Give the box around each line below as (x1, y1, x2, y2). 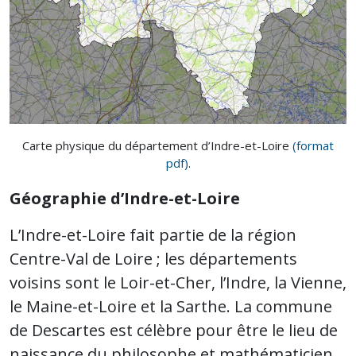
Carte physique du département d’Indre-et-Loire (22, 137, 292, 154)
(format (292, 137, 334, 154)
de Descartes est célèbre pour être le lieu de (10, 319, 338, 342)
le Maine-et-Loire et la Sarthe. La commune (10, 296, 332, 318)
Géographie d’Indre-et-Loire (10, 188, 240, 210)
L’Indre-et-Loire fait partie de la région (10, 224, 296, 246)
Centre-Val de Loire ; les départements (10, 248, 297, 270)
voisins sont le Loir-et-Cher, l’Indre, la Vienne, (10, 272, 346, 294)
